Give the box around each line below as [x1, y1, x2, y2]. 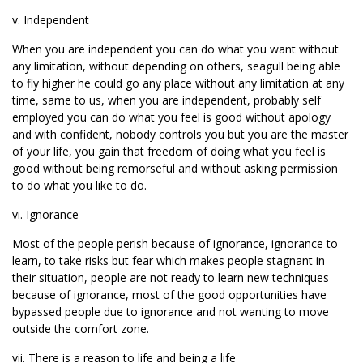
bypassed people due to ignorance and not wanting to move [12, 304, 329, 319]
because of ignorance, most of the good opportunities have [12, 287, 327, 302]
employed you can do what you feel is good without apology [12, 109, 331, 125]
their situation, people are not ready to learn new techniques [12, 270, 329, 285]
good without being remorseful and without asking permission [12, 160, 338, 176]
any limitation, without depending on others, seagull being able [12, 58, 340, 74]
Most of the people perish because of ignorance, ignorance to [12, 236, 338, 251]
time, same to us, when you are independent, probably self [12, 92, 321, 108]
